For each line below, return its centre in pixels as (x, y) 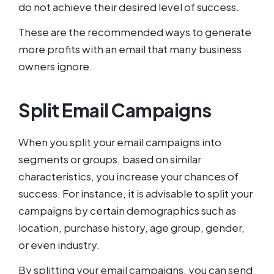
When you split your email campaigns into (120, 142)
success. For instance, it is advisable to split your (135, 193)
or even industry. (59, 245)
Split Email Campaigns (115, 110)
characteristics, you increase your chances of (128, 176)
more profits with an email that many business (130, 49)
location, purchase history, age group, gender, (131, 228)
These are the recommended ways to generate (135, 32)
